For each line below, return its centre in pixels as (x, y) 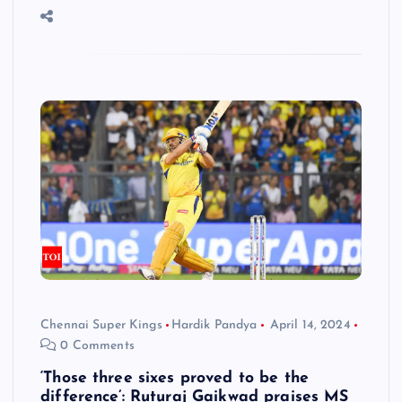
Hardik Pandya (214, 325)
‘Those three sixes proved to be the (175, 378)
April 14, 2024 (310, 325)
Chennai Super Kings (101, 325)
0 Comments (96, 345)
